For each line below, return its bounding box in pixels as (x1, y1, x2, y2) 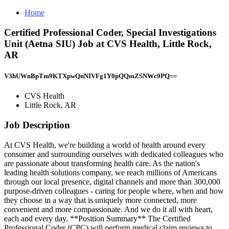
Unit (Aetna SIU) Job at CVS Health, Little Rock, (4, 38, 212, 49)
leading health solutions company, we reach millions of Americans (4, 168, 217, 177)
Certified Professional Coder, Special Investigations (4, 27, 216, 38)
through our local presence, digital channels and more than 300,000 (4, 177, 220, 186)
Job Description (4, 119, 70, 130)
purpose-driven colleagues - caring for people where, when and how (4, 186, 224, 195)
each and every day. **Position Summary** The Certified (4, 214, 191, 223)
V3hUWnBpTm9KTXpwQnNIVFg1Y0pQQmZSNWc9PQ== (4, 72, 177, 80)
